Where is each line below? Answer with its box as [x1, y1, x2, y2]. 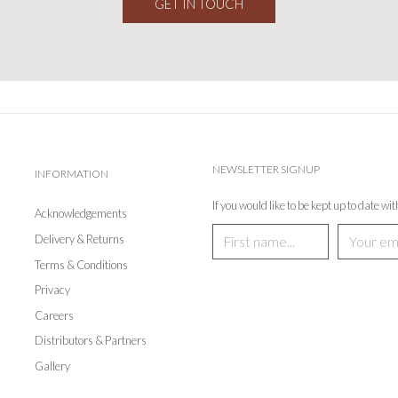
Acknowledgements [35, 206, 127, 221]
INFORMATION [35, 167, 108, 181]
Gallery [35, 358, 70, 373]
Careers [35, 307, 74, 322]
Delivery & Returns [35, 231, 124, 246]
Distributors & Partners [35, 333, 147, 348]
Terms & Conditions [35, 257, 128, 272]
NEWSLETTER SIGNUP [212, 163, 320, 177]
